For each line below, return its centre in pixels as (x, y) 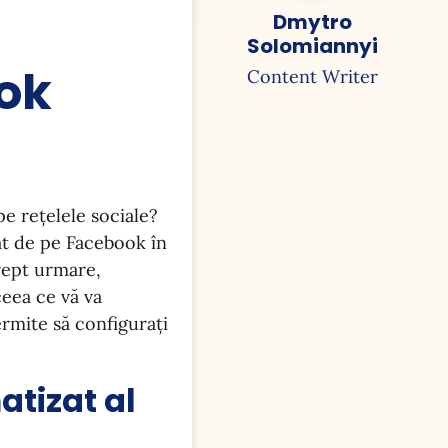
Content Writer (312, 76)
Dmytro (312, 22)
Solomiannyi (312, 46)
